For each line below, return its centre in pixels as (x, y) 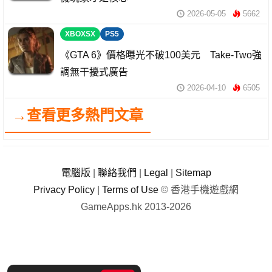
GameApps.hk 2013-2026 (136, 206)
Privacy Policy (64, 189)
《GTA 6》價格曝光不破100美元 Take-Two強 (161, 55)
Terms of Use (130, 189)
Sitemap (193, 172)
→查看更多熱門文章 (78, 115)
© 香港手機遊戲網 (199, 189)
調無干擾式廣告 (94, 72)
